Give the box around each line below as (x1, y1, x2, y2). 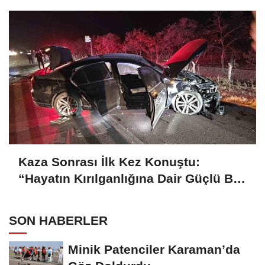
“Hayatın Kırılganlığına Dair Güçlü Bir (18, 172, 241, 186)
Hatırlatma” (18, 188, 86, 202)
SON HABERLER (9, 214, 108, 228)
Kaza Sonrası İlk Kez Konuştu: (18, 155, 200, 169)
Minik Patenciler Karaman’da (68, 243, 240, 257)
